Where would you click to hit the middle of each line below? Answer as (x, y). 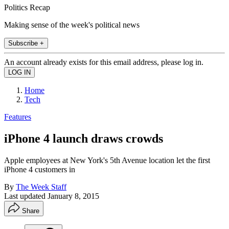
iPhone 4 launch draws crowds (84, 138)
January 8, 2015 (73, 196)
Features (18, 117)
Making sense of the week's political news (72, 25)
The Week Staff (41, 187)
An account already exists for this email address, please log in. (104, 62)
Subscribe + (26, 43)
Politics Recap (27, 7)
